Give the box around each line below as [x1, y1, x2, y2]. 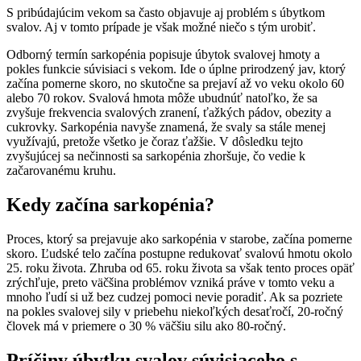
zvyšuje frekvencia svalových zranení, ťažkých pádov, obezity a [6, 105, 331, 119]
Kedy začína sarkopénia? [6, 193, 214, 215]
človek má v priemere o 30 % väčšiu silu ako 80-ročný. [6, 318, 286, 333]
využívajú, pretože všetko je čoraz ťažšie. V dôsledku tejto [6, 134, 303, 148]
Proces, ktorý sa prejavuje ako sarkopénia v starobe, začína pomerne [6, 231, 352, 246]
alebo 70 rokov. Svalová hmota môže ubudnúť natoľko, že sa [6, 90, 317, 105]
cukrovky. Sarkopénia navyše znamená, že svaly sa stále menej [6, 119, 326, 134]
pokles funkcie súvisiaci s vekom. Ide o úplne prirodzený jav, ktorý [6, 61, 346, 76]
